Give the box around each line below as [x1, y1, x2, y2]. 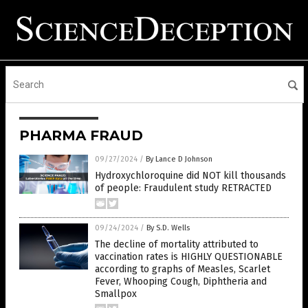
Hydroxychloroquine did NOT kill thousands [95, 170, 286, 182]
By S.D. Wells [146, 223, 190, 233]
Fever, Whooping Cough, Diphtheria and [95, 276, 267, 288]
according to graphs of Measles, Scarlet [95, 263, 270, 276]
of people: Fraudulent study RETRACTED [95, 182, 272, 195]
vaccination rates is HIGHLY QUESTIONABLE [95, 251, 283, 263]
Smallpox [95, 288, 137, 300]
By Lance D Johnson [146, 155, 212, 164]
